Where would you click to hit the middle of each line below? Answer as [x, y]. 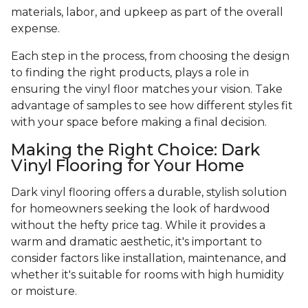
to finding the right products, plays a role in [130, 73]
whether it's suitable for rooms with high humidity [147, 275]
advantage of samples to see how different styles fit [152, 106]
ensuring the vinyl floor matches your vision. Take [147, 89]
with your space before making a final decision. [139, 122]
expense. [35, 29]
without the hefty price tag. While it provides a [138, 225]
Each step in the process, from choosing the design [150, 56]
